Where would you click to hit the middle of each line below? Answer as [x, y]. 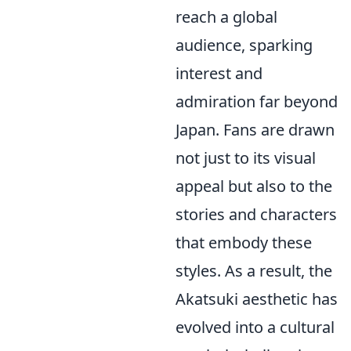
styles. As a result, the [254, 271]
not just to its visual [246, 158]
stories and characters [256, 214]
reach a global [226, 17]
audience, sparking [244, 45]
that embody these [244, 242]
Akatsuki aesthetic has [257, 299]
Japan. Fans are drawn [255, 130]
